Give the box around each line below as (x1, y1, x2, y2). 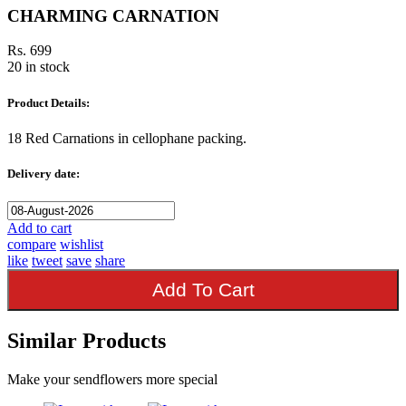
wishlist (60, 237, 103, 253)
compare (7, 237, 56, 253)
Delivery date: (7, 166, 80, 180)
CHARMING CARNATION (7, 5, 219, 25)
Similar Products (7, 329, 166, 353)
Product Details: (7, 95, 90, 110)
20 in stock (7, 59, 70, 75)
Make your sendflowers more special (7, 371, 217, 387)
